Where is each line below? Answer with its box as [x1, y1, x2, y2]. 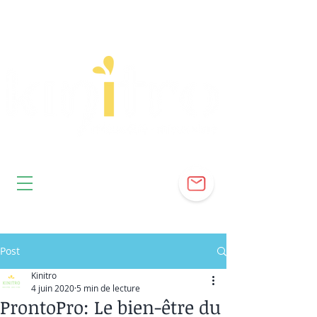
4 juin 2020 [31, 282, 74, 294]
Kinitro [31, 270, 57, 281]
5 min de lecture [76, 282, 140, 294]
